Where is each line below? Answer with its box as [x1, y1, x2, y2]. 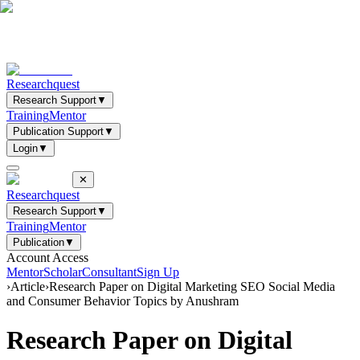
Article [10, 280, 45, 293]
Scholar [43, 265, 82, 279]
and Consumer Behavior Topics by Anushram [6, 294, 239, 308]
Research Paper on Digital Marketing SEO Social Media [49, 280, 335, 293]
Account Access [6, 251, 88, 264]
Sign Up [137, 265, 179, 279]
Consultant [82, 265, 137, 279]
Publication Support [13, 125, 104, 137]
